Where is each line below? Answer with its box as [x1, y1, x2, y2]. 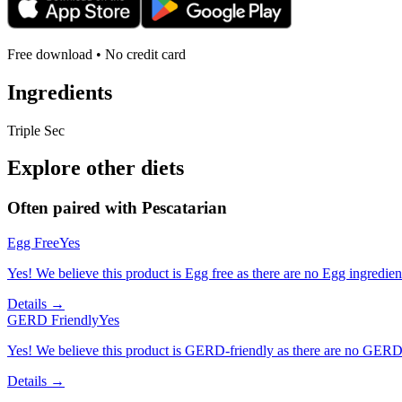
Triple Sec [7, 122, 65, 138]
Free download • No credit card [7, 46, 186, 62]
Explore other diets [7, 156, 184, 180]
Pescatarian [142, 198, 227, 218]
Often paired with [7, 198, 142, 218]
